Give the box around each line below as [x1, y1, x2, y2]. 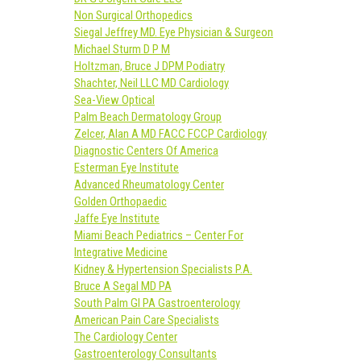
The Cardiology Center [74, 330, 177, 344]
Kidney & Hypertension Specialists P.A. [74, 262, 252, 276]
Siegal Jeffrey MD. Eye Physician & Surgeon [74, 25, 273, 39]
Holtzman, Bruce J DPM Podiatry [74, 59, 225, 73]
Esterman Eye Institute [74, 160, 179, 175]
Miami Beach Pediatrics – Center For [74, 228, 243, 243]
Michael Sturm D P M [74, 42, 170, 56]
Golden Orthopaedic [74, 194, 167, 209]
